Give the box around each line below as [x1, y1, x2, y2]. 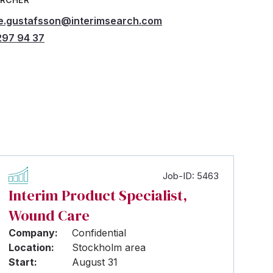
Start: [9, 256, 38, 268]
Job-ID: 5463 [162, 169, 219, 182]
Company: [9, 227, 58, 239]
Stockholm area [72, 241, 146, 253]
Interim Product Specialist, [9, 185, 188, 205]
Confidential [72, 227, 127, 239]
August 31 [72, 256, 118, 268]
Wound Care [9, 205, 90, 225]
